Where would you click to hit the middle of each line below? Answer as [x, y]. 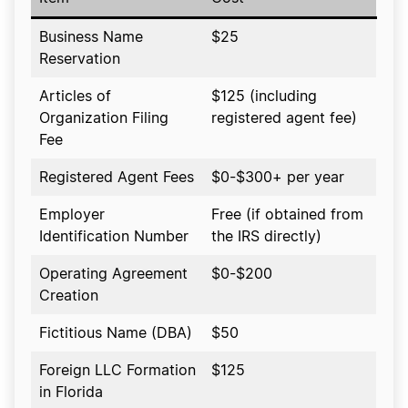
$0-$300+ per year [278, 178]
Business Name [91, 37]
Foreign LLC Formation [117, 371]
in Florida [71, 393]
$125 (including [264, 97]
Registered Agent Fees [117, 178]
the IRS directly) [266, 237]
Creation [69, 296]
